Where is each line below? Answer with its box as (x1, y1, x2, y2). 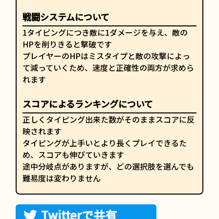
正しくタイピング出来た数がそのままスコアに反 (22, 113, 195, 125)
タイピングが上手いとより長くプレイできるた (22, 137, 187, 149)
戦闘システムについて (22, 10, 109, 23)
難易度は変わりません (22, 172, 101, 184)
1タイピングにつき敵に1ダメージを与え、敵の (22, 26, 188, 38)
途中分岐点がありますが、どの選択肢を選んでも (22, 160, 194, 172)
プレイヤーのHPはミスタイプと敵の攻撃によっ (22, 50, 190, 62)
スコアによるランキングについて (22, 97, 153, 110)
